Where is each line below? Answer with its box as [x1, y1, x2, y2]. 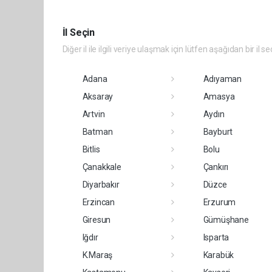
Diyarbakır [82, 180, 120, 189]
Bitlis [82, 144, 100, 154]
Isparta [203, 233, 229, 242]
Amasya [203, 92, 235, 101]
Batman [82, 127, 113, 137]
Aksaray [82, 92, 114, 101]
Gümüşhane [203, 215, 249, 225]
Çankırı [203, 162, 229, 172]
